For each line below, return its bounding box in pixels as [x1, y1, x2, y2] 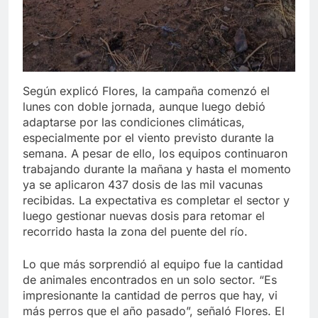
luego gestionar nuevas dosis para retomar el [23, 208, 265, 223]
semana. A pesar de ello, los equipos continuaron [23, 146, 287, 160]
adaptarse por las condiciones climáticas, [23, 114, 245, 129]
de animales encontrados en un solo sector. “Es [23, 272, 277, 287]
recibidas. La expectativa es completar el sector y [23, 192, 290, 207]
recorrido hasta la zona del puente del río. [23, 224, 248, 238]
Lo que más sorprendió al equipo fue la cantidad [23, 256, 283, 271]
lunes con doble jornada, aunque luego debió [23, 99, 265, 114]
